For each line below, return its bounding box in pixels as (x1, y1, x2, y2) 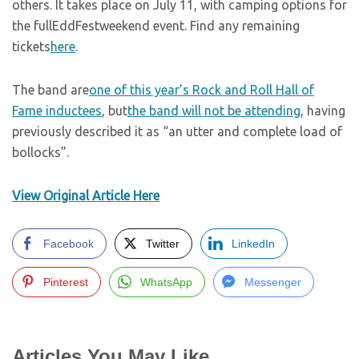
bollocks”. (12, 145, 69, 159)
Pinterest (43, 276, 88, 288)
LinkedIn (232, 237, 275, 250)
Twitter (146, 237, 179, 250)
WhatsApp (140, 276, 192, 288)
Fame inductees (12, 103, 102, 118)
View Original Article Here (12, 188, 159, 203)
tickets (12, 39, 50, 54)
